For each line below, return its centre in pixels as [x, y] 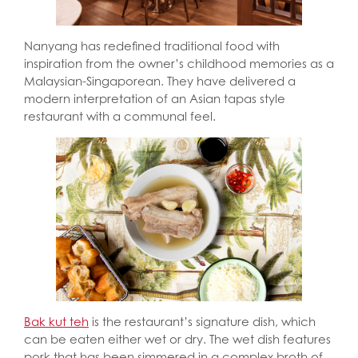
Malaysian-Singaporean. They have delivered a [160, 81]
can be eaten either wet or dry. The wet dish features [177, 339]
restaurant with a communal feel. [120, 116]
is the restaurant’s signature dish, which [202, 321]
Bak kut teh [56, 321]
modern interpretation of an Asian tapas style [155, 98]
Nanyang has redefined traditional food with [152, 46]
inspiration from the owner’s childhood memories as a [179, 63]
